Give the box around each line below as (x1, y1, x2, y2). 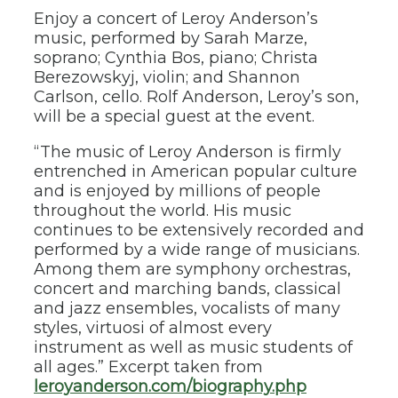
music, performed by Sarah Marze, (34, 28, 307, 48)
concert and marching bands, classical (34, 279, 341, 298)
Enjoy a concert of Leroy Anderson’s (34, 9, 318, 28)
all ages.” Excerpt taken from (34, 357, 263, 377)
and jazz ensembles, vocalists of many (34, 298, 340, 318)
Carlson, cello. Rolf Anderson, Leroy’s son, (34, 87, 359, 107)
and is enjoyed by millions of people (34, 181, 321, 201)
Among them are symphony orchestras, (34, 259, 351, 279)
